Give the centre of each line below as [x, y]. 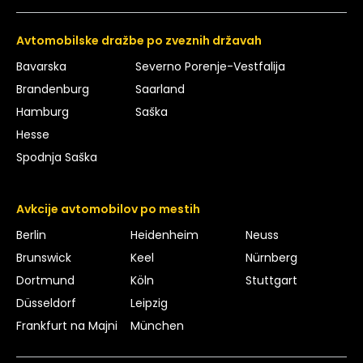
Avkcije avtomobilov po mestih [108, 209]
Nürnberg [271, 257]
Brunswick [44, 257]
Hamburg [43, 111]
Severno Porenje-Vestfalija [210, 66]
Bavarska [41, 66]
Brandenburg [53, 89]
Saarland [160, 89]
